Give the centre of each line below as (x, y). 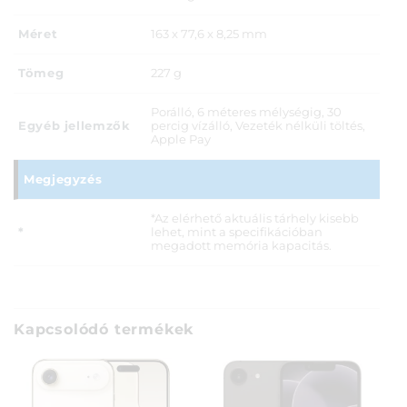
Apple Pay (181, 140)
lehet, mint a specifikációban (237, 233)
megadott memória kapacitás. (241, 246)
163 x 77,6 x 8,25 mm (209, 35)
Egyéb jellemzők (74, 125)
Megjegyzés (63, 179)
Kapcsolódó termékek (104, 329)
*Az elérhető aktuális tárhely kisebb (255, 219)
